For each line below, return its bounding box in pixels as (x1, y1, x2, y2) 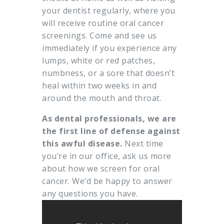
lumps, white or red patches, (42, 55, 155, 66)
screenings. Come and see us (42, 30, 157, 41)
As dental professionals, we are (42, 113, 176, 124)
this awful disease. (42, 138, 122, 149)
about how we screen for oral (42, 163, 159, 174)
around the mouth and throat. (42, 92, 161, 104)
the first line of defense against (42, 125, 180, 137)
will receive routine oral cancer (42, 17, 164, 29)
